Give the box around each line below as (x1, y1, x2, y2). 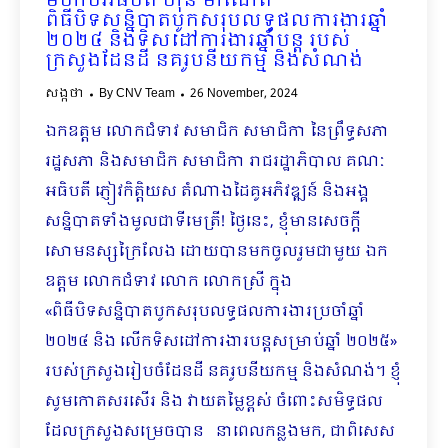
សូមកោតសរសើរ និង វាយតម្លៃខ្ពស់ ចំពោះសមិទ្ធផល (45, 389, 383, 415)
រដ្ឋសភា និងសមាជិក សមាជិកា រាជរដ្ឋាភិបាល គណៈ (45, 149, 385, 175)
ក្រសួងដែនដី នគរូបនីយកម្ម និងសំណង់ (45, 46, 363, 77)
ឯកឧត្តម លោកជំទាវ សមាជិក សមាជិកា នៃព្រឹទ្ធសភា (45, 119, 389, 145)
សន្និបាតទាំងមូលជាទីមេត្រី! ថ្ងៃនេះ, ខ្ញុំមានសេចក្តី (45, 209, 361, 235)
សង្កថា (45, 84, 84, 104)
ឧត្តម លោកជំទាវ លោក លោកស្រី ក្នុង (45, 269, 292, 295)
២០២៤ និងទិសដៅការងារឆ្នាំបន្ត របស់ (45, 26, 351, 57)
